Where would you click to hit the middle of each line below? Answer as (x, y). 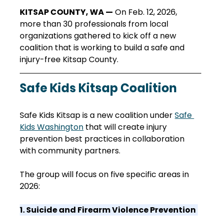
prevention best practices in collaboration (103, 139)
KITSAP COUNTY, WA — (67, 12)
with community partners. (71, 151)
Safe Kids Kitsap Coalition (98, 88)
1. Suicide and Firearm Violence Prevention (108, 210)
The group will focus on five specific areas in (106, 175)
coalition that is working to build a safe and (103, 48)
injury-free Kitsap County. (69, 60)
